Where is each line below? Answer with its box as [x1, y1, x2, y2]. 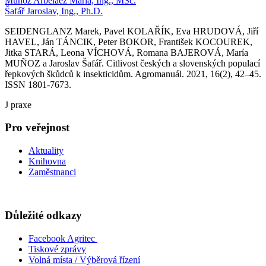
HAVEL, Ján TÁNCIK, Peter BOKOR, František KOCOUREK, [5, 36, 252, 47]
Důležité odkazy [5, 208, 82, 221]
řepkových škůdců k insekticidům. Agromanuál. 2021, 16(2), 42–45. [5, 68, 261, 79]
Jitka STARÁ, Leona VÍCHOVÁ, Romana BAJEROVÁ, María [5, 47, 248, 58]
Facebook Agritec [28, 233, 97, 243]
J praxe [5, 99, 31, 110]
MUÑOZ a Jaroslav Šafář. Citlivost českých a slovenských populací [5, 58, 260, 68]
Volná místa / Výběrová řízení [28, 254, 140, 265]
